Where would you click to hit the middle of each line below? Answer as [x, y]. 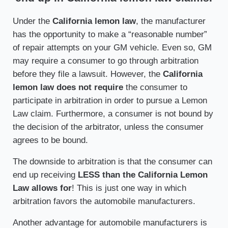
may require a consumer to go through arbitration [105, 61]
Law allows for [42, 188]
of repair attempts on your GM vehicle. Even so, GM [112, 48]
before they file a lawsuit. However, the [88, 74]
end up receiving [45, 175]
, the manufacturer [170, 21]
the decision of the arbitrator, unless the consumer [108, 127]
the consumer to [155, 88]
